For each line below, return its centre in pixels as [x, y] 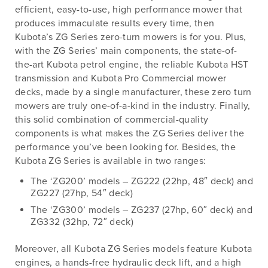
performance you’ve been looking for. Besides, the [126, 147]
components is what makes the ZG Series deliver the [130, 134]
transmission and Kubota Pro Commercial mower [121, 79]
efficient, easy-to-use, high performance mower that [129, 10]
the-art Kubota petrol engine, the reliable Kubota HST [132, 65]
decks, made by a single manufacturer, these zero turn [133, 92]
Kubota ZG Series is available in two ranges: [111, 161]
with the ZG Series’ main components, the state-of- [126, 51]
